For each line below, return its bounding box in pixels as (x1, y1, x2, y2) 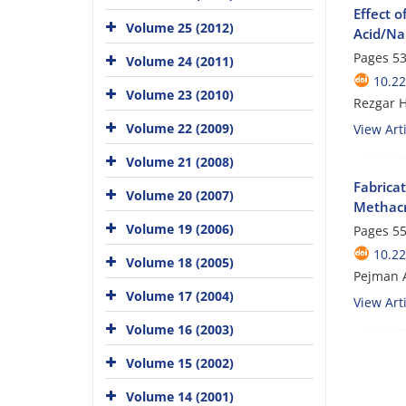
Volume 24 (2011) (126, 52, 234, 70)
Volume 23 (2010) (126, 85, 234, 103)
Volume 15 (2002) (126, 353, 234, 372)
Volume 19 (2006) (126, 219, 234, 237)
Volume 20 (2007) (126, 186, 234, 204)
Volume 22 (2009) (126, 119, 234, 137)
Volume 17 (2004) (126, 286, 234, 304)
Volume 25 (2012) (126, 18, 234, 36)
